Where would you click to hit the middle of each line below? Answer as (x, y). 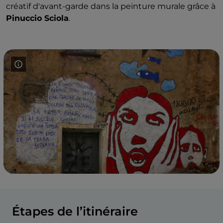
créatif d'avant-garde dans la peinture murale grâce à (111, 6)
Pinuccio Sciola (37, 18)
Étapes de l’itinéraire (75, 211)
